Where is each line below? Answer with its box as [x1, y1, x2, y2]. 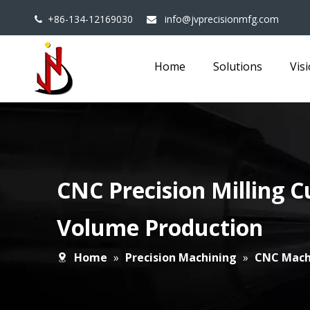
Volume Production [57, 212, 263, 242]
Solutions [212, 59, 262, 74]
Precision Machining [125, 250, 237, 265]
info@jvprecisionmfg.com [165, 12, 279, 26]
